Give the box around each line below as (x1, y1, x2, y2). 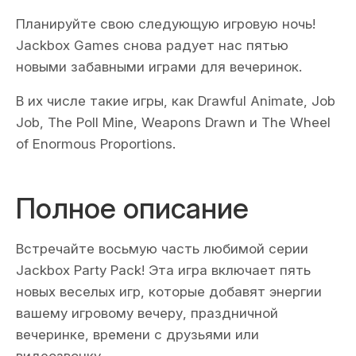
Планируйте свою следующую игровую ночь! (16, 16, 315, 32)
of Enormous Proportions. (16, 136, 176, 152)
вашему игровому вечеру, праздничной (16, 305, 278, 321)
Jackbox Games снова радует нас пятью (16, 37, 288, 53)
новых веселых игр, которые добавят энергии (16, 284, 322, 300)
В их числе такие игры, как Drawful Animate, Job (16, 93, 335, 109)
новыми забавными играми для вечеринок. (16, 59, 302, 75)
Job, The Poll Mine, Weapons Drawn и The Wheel (16, 114, 331, 130)
